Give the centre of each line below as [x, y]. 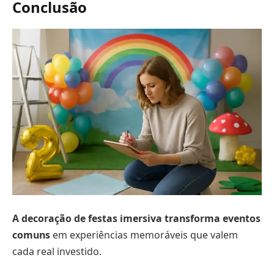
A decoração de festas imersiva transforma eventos [136, 218]
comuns [31, 235]
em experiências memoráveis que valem [144, 235]
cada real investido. [57, 251]
